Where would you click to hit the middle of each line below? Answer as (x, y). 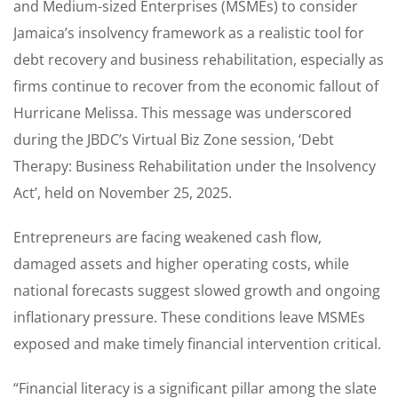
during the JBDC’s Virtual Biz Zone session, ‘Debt (174, 140)
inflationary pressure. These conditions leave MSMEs (189, 318)
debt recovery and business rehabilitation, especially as (199, 60)
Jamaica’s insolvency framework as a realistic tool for (189, 33)
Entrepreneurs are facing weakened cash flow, (167, 238)
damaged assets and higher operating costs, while (181, 264)
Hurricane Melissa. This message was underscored (183, 113)
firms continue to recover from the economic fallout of (196, 87)
